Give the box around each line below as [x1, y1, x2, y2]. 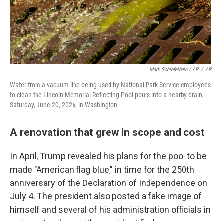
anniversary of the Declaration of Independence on [10, 178, 207, 188]
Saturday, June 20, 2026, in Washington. [10, 101, 119, 109]
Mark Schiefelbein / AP [149, 66, 198, 73]
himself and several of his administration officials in [10, 204, 211, 215]
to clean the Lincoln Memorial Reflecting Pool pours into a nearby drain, [10, 91, 204, 99]
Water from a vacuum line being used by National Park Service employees [10, 81, 211, 89]
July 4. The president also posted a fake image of [10, 191, 202, 201]
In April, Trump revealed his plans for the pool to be [10, 151, 207, 161]
